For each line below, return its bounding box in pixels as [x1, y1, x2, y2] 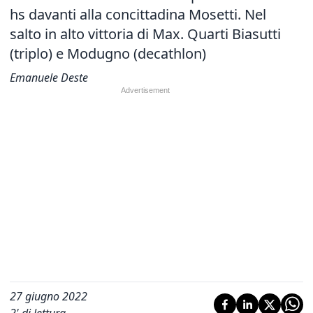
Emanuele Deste [10, 70, 88, 85]
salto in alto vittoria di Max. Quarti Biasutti [10, 24, 281, 43]
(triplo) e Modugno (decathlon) [10, 44, 206, 63]
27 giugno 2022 [10, 289, 87, 304]
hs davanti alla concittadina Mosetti [10, 5, 238, 24]
